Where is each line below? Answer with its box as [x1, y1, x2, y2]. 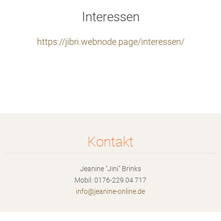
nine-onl [103, 187, 127, 195]
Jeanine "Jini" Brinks [80, 165, 141, 173]
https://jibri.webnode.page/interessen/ [37, 37, 184, 47]
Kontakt [87, 134, 134, 150]
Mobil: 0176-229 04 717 [74, 176, 147, 184]
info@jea [76, 187, 103, 195]
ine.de [127, 187, 145, 195]
